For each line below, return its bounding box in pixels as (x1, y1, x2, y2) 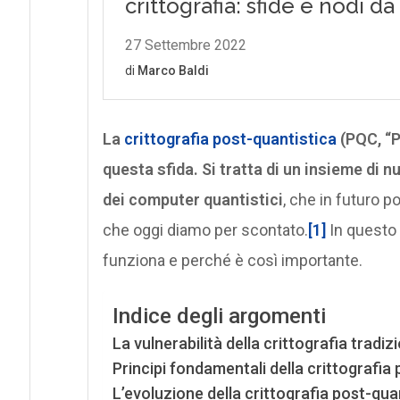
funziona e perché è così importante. (102, 250, 362, 270)
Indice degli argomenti (112, 304, 326, 329)
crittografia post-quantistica (123, 129, 340, 148)
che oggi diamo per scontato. (102, 220, 308, 239)
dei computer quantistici (102, 189, 283, 209)
